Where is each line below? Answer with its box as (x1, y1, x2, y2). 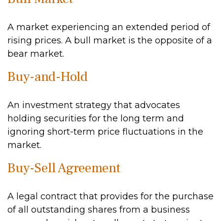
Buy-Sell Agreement (7, 159, 120, 177)
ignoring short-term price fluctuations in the (7, 126, 203, 137)
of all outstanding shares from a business (7, 204, 190, 215)
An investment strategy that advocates (7, 100, 180, 110)
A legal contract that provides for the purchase (7, 191, 214, 202)
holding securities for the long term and (7, 113, 184, 124)
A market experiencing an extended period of (7, 22, 210, 33)
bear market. (7, 48, 64, 59)
